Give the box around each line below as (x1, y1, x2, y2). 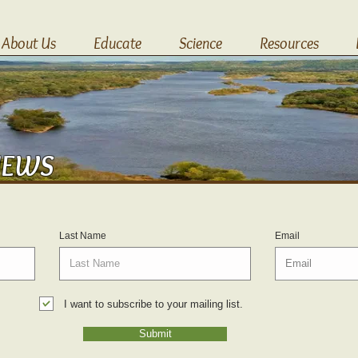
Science (178, 34, 222, 53)
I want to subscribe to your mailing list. (64, 297, 243, 310)
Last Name (59, 230, 106, 241)
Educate (93, 34, 141, 53)
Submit (138, 328, 172, 340)
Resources (259, 34, 319, 53)
